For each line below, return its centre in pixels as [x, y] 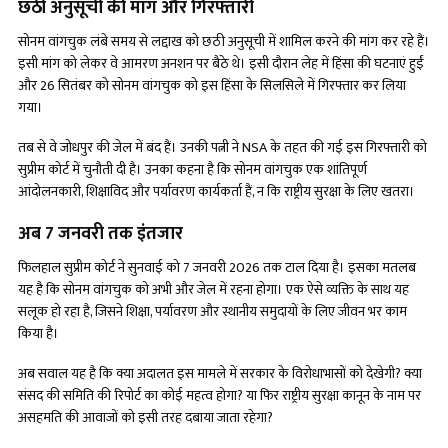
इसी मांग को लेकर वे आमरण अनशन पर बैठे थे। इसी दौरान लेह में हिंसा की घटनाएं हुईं [221, 64]
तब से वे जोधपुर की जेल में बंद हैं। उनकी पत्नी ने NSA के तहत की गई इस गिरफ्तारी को [222, 148]
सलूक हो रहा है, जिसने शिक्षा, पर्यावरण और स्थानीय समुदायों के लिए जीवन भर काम [212, 312]
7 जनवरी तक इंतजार [114, 234]
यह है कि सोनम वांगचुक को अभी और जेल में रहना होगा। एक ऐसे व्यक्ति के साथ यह [213, 290]
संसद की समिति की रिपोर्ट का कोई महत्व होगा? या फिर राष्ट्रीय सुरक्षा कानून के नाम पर [219, 396]
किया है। [38, 334]
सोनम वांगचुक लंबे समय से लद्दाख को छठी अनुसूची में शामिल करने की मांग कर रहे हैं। [224, 42]
